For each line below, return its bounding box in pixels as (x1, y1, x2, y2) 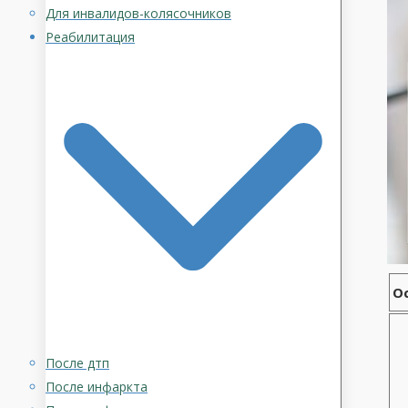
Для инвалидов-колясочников (46, 5, 231, 22)
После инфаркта (46, 378, 148, 395)
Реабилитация (46, 28, 135, 46)
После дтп (46, 354, 109, 372)
